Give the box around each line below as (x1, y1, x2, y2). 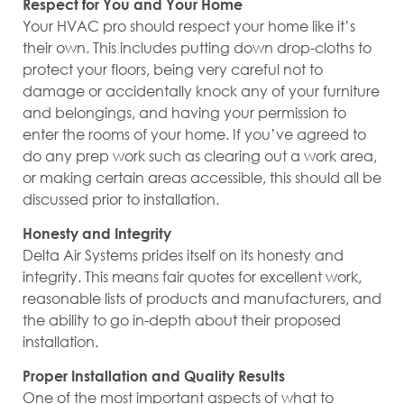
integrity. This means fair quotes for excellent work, (23, 266, 362, 286)
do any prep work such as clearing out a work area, (23, 145, 377, 165)
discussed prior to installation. (23, 188, 219, 208)
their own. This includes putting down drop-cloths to (23, 37, 372, 57)
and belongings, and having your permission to (23, 102, 346, 122)
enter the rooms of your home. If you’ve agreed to (23, 124, 366, 143)
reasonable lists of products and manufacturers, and (23, 288, 381, 308)
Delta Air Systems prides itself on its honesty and (23, 244, 344, 264)
